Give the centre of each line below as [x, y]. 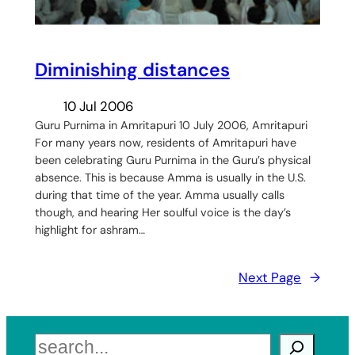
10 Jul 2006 [98, 107]
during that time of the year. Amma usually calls [159, 195]
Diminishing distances [132, 70]
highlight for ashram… [90, 230]
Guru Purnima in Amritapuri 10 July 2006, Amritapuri [171, 126]
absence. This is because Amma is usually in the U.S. [170, 178]
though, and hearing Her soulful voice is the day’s [162, 213]
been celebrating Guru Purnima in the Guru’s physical [172, 160]
